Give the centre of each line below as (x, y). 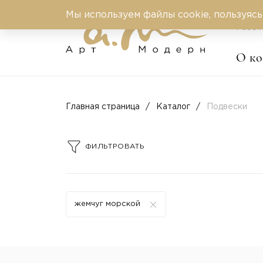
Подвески (227, 107)
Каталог (173, 107)
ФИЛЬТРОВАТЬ (115, 146)
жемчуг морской (107, 204)
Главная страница (103, 107)
